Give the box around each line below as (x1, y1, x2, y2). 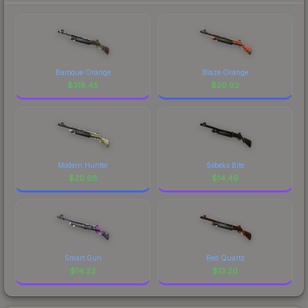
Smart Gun (64, 253, 102, 262)
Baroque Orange (55, 67, 111, 76)
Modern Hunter (58, 160, 108, 169)
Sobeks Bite (206, 160, 244, 169)
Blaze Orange (202, 67, 248, 76)
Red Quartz (206, 253, 245, 262)
